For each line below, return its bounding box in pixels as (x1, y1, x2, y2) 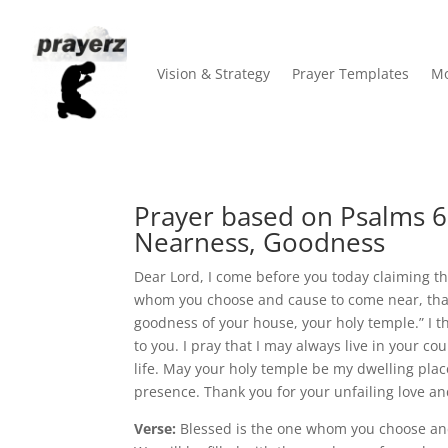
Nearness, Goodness (134, 223, 386, 260)
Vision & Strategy (157, 64, 270, 84)
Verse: (134, 418, 181, 438)
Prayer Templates (292, 64, 409, 84)
